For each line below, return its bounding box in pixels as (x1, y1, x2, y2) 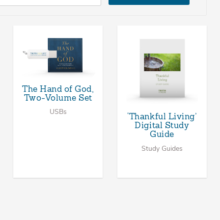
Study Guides (141, 143, 183, 153)
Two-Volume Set (24, 94, 92, 103)
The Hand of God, (22, 85, 94, 94)
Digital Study (135, 122, 190, 131)
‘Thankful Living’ (127, 112, 197, 121)
